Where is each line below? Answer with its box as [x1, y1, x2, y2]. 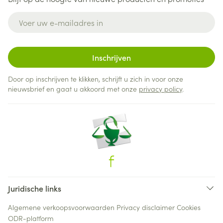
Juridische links [8, 183, 61, 194]
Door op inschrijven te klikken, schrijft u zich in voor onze [8, 74, 183, 84]
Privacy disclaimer [116, 202, 175, 212]
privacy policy [139, 84, 182, 94]
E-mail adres [7, 11, 55, 22]
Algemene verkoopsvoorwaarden [8, 202, 114, 212]
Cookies [177, 202, 201, 212]
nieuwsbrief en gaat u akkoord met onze [8, 84, 139, 94]
